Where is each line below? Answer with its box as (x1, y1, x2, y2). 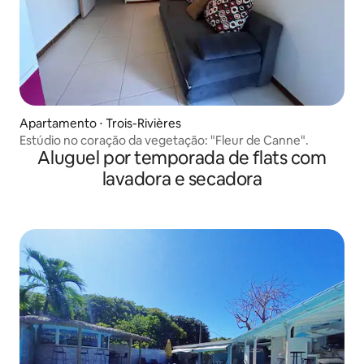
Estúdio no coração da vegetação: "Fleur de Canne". (19, 132, 309, 148)
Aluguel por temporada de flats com (37, 145, 327, 170)
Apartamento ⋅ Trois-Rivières (19, 115, 181, 131)
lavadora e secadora (102, 167, 262, 191)
